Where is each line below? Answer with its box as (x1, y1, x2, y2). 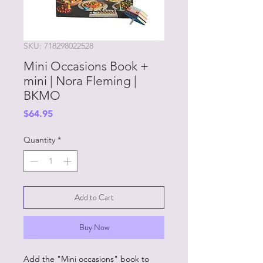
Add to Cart (74, 191, 114, 203)
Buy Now (79, 221, 109, 233)
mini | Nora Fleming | (23, 73, 137, 88)
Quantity (23, 134, 55, 145)
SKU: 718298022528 (23, 41, 93, 51)
